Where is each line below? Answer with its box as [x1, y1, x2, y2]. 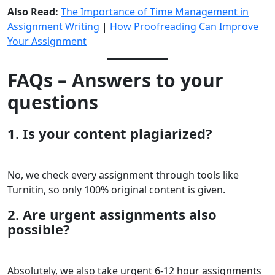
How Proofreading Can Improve [110, 20, 258, 34]
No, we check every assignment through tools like [7, 168, 239, 182]
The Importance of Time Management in [61, 5, 249, 19]
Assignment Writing [7, 20, 99, 34]
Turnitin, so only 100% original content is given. [7, 183, 225, 197]
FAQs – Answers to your [7, 68, 223, 93]
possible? [7, 220, 70, 239]
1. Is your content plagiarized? [7, 124, 212, 143]
